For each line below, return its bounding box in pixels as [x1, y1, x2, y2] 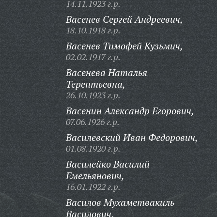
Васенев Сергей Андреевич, [65, 13, 183, 26]
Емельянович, [65, 169, 124, 182]
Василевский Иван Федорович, [65, 131, 198, 144]
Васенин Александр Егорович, [65, 104, 194, 117]
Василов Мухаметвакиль [65, 196, 174, 209]
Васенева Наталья [65, 66, 147, 79]
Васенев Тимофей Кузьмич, [65, 39, 183, 52]
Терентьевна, [65, 77, 125, 91]
